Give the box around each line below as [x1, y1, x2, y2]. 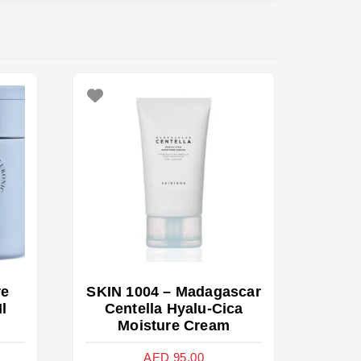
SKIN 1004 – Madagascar [86, 284, 261, 301]
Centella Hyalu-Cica [104, 301, 243, 317]
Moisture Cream [118, 317, 230, 334]
